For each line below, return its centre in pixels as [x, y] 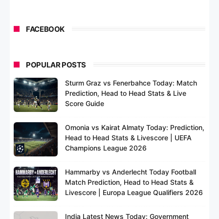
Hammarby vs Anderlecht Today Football [131, 172]
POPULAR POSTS [56, 65]
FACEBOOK [45, 29]
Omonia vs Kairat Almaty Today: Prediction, [135, 127]
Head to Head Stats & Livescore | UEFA [129, 137]
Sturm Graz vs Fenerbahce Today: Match [131, 83]
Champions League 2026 [106, 148]
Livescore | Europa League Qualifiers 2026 [134, 192]
